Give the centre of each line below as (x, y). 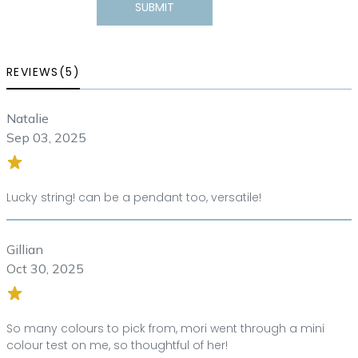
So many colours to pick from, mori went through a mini (165, 328)
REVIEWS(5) (43, 72)
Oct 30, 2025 (45, 268)
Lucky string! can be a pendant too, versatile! (134, 197)
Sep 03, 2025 (46, 137)
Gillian (25, 249)
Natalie (28, 118)
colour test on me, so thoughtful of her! (117, 345)
